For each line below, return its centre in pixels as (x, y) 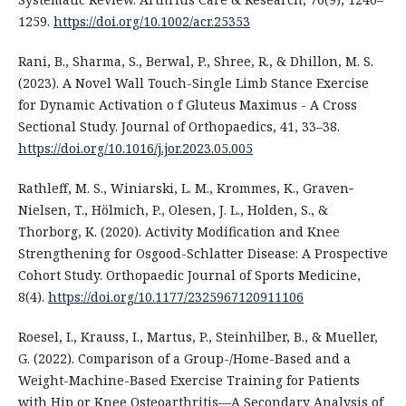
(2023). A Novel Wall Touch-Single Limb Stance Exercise (193, 82)
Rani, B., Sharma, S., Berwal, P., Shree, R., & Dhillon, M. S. (195, 61)
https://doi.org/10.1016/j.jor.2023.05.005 (135, 148)
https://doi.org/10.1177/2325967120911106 (175, 296)
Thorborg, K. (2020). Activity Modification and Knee (179, 231)
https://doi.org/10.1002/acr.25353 (151, 21)
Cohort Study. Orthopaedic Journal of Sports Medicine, (189, 275)
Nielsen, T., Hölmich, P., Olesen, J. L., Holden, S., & (173, 209)
